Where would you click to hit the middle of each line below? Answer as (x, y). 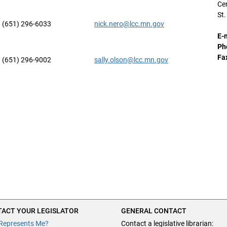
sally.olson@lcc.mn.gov (131, 60)
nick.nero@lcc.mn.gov (129, 24)
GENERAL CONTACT (154, 211)
